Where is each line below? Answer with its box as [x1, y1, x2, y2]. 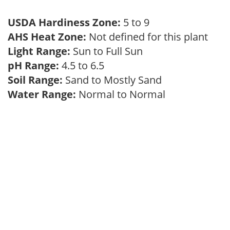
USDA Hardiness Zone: [8, 15, 121, 29]
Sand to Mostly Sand [63, 73, 167, 87]
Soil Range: [8, 73, 63, 87]
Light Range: [8, 44, 70, 58]
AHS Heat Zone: [8, 30, 86, 44]
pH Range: [8, 59, 59, 72]
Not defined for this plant [86, 30, 213, 44]
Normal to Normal [76, 87, 170, 101]
